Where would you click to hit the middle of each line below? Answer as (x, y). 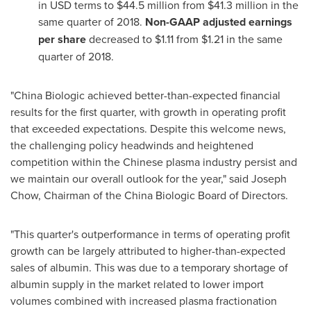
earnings (270, 22)
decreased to (122, 39)
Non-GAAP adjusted (197, 22)
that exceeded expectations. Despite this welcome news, (148, 128)
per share (64, 39)
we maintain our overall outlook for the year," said (131, 178)
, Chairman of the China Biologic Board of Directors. (163, 195)
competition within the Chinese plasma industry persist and (154, 162)
